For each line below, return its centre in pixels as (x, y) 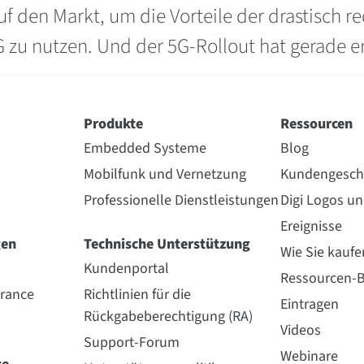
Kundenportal (126, 269)
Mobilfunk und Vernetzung (165, 174)
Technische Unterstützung (167, 244)
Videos (300, 330)
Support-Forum (132, 342)
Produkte (113, 124)
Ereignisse (311, 226)
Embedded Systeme (145, 148)
